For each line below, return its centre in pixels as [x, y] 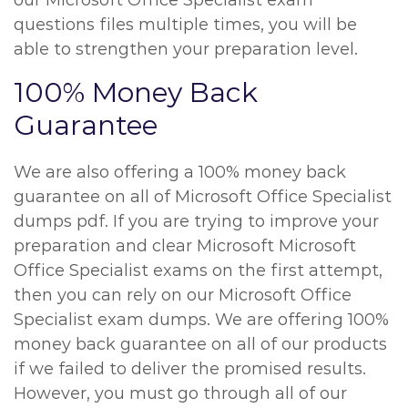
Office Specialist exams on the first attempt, [198, 270]
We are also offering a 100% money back [180, 172]
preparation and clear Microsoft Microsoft [185, 246]
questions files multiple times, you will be [185, 25]
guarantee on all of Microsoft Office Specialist [203, 197]
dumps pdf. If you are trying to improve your [196, 221]
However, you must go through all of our [180, 393]
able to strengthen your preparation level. [186, 49]
